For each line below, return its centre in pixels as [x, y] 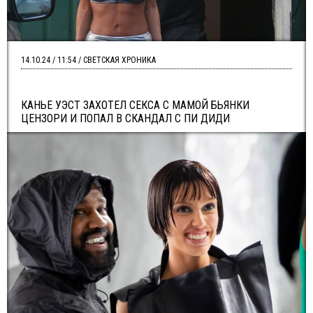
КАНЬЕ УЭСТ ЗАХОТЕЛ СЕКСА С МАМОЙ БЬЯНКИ [135, 105]
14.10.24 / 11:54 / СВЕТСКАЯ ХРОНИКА [88, 60]
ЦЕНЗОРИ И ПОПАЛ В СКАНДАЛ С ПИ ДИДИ [125, 118]
